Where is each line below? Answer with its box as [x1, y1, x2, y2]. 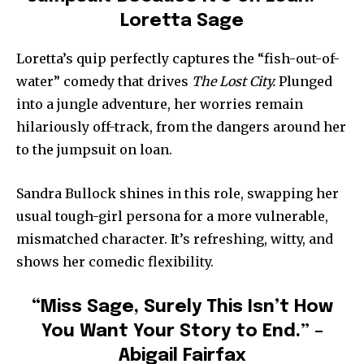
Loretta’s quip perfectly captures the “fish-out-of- [16, 50, 340, 67]
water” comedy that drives [16, 72, 192, 89]
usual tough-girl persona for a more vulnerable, [16, 207, 328, 224]
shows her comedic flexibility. [16, 253, 214, 270]
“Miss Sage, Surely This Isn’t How [31, 297, 333, 316]
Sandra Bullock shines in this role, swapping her [16, 184, 339, 201]
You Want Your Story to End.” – [41, 322, 323, 340]
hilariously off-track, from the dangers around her [16, 118, 346, 135]
